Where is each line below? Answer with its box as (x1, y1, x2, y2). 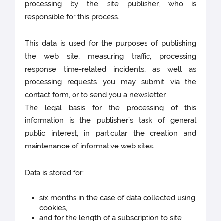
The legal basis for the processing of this (25, 103, 196, 112)
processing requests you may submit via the (25, 77, 196, 87)
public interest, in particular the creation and (25, 129, 196, 138)
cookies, (39, 203, 68, 213)
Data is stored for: (25, 168, 84, 178)
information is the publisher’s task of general (25, 116, 196, 125)
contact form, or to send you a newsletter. (25, 90, 167, 100)
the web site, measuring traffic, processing (25, 52, 196, 61)
